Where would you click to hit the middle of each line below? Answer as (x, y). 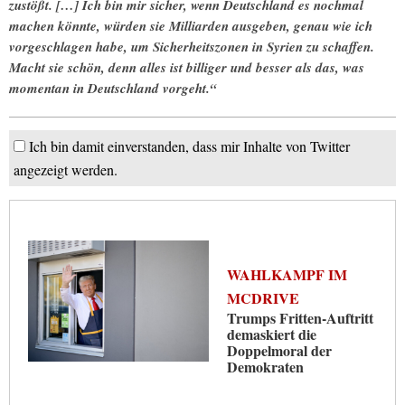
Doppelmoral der (279, 351)
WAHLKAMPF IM (287, 275)
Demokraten (265, 367)
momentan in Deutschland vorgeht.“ (113, 89)
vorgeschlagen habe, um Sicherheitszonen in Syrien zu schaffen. (192, 47)
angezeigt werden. (66, 170)
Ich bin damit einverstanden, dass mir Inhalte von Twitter (189, 146)
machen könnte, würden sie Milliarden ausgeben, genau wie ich (191, 26)
